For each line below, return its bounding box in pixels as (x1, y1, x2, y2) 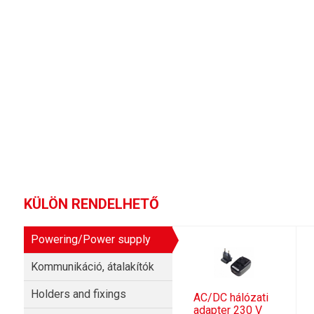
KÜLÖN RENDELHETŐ (23, 196, 159, 212)
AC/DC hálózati (193, 291, 269, 305)
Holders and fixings (30, 287, 126, 301)
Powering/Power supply (30, 233, 151, 246)
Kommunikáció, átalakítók (30, 260, 154, 273)
